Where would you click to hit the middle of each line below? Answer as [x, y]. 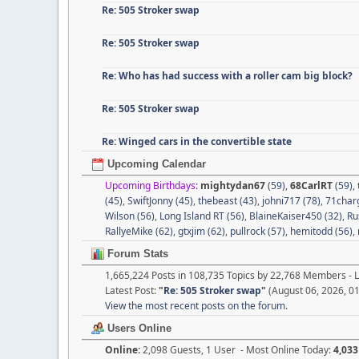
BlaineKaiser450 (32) [296, 216]
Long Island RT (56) [202, 216]
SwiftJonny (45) [160, 200]
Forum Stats [136, 253]
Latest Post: [132, 290]
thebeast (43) [228, 200]
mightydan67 [233, 185]
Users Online [138, 328]
